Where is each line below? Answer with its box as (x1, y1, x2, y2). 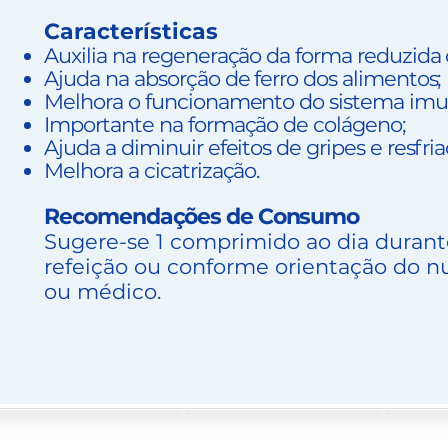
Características (44, 18, 219, 45)
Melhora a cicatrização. (44, 158, 260, 183)
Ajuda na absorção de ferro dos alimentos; (44, 66, 441, 91)
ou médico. (44, 279, 162, 304)
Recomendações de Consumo (44, 203, 360, 230)
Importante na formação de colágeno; (44, 112, 405, 137)
